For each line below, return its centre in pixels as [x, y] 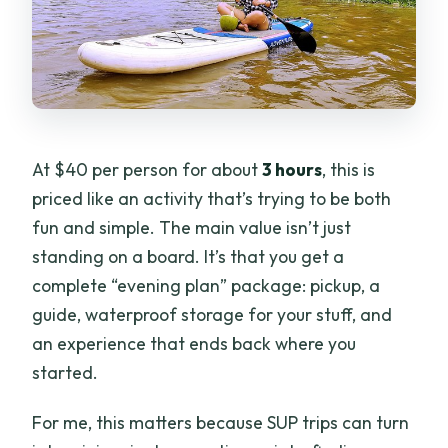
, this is [349, 170]
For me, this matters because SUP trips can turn [221, 423]
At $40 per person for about [147, 170]
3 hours [292, 170]
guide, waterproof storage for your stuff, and [212, 315]
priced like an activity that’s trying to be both [212, 199]
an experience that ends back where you [194, 344]
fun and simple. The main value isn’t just [192, 228]
